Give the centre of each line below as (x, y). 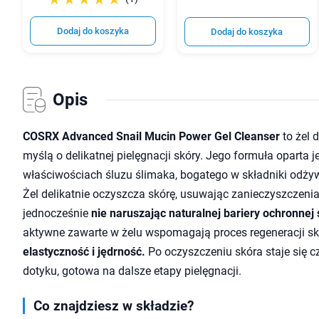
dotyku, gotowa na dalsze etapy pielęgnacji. (132, 271)
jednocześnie (57, 214)
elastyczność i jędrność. (84, 252)
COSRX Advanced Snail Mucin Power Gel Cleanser (151, 137)
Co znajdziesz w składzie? (114, 306)
